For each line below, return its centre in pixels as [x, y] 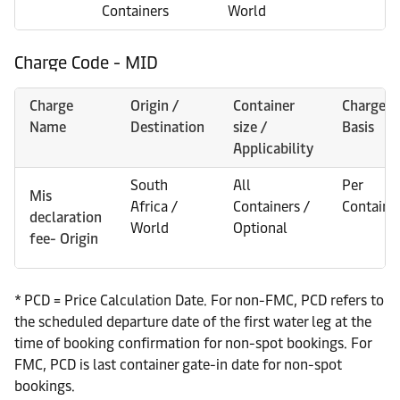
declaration [66, 217]
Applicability [273, 149]
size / [250, 127]
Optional [260, 228]
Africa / [154, 207]
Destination [167, 127]
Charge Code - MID [86, 62]
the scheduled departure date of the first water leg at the [193, 322]
